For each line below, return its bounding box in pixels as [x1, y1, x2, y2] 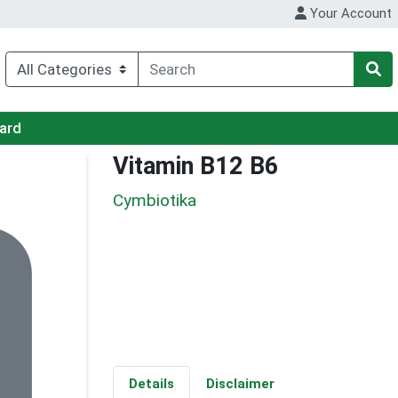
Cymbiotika [113, 189, 196, 211]
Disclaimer [205, 376, 275, 393]
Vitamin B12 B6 [113, 152, 279, 181]
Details [128, 376, 174, 393]
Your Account [306, 5, 393, 22]
